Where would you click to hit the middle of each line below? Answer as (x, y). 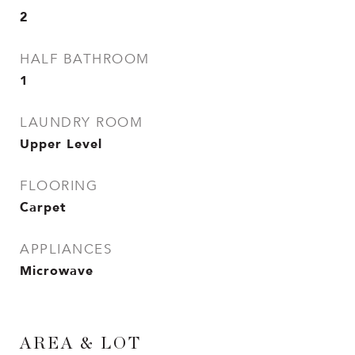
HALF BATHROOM (85, 59)
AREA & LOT (81, 344)
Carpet (43, 207)
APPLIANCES (66, 249)
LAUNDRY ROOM (81, 122)
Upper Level (61, 143)
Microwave (57, 270)
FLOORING (59, 186)
